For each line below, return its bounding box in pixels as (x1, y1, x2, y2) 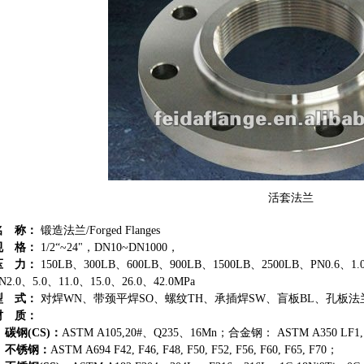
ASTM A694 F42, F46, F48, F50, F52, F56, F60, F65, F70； (50, 344, 338, 356)
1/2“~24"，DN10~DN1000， (37, 241, 179, 253)
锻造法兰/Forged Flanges (37, 224, 160, 236)
